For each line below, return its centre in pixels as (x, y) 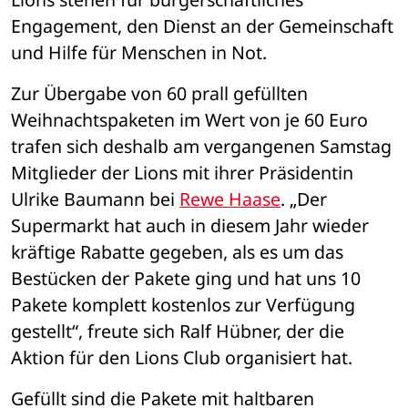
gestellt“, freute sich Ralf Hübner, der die (178, 331)
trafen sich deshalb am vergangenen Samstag (201, 147)
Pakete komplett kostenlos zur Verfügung (183, 305)
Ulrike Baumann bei (95, 199)
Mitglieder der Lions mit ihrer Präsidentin (182, 173)
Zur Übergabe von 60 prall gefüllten (159, 94)
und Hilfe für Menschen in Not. (141, 53)
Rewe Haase (230, 199)
